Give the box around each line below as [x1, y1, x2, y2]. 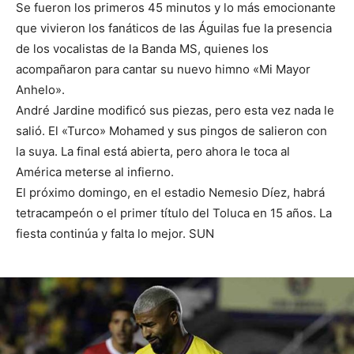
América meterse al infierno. [16, 164, 174, 180]
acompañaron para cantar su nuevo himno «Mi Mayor [16, 62, 311, 77]
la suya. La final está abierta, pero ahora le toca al [16, 144, 290, 160]
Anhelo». [16, 82, 65, 98]
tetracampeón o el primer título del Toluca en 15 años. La [16, 205, 332, 221]
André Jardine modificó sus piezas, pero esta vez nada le [16, 103, 334, 119]
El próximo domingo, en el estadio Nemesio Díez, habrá [16, 185, 325, 201]
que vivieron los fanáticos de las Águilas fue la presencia [16, 21, 332, 36]
